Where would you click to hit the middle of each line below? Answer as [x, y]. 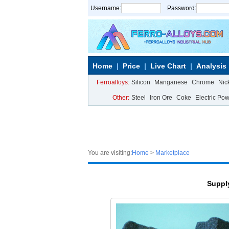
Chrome [203, 82]
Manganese [171, 82]
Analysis [211, 66]
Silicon [141, 82]
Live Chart [168, 66]
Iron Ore [161, 98]
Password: [182, 8]
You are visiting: [110, 153]
